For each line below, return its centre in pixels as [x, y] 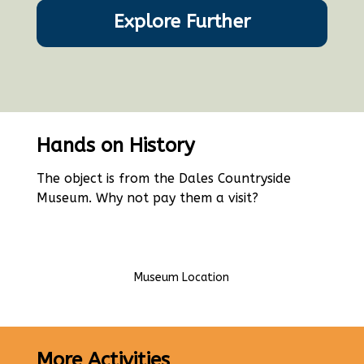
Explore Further [182, 21]
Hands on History [115, 145]
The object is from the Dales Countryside [163, 178]
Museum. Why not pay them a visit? [149, 197]
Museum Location [182, 277]
